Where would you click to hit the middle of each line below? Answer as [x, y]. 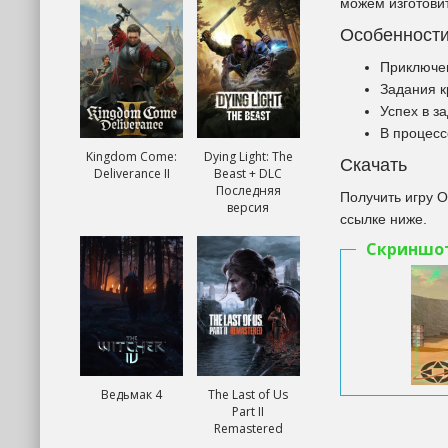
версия [248, 207]
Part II [248, 411]
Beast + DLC [248, 173]
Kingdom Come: [132, 156]
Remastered [248, 428]
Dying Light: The [248, 156]
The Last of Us [248, 394]
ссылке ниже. [383, 219]
